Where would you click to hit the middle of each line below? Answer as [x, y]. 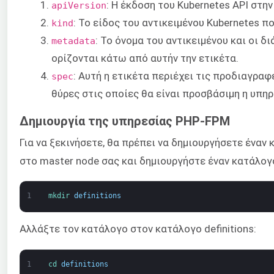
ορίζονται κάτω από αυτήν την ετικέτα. [145, 58]
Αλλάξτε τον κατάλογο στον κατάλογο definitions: [138, 229]
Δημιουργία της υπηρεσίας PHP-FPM [125, 121]
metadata [73, 40]
